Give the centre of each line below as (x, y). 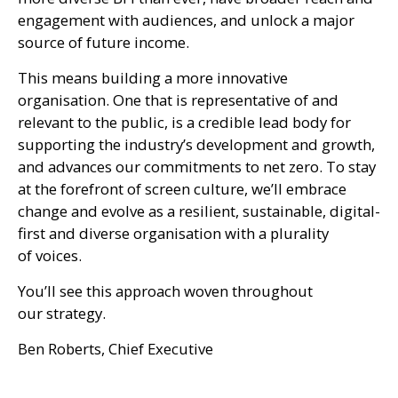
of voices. (50, 255)
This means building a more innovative (153, 78)
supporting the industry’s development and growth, (196, 144)
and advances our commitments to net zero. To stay (197, 167)
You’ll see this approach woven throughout (165, 291)
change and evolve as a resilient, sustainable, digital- (199, 211)
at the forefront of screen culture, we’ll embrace (182, 189)
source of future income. (103, 42)
